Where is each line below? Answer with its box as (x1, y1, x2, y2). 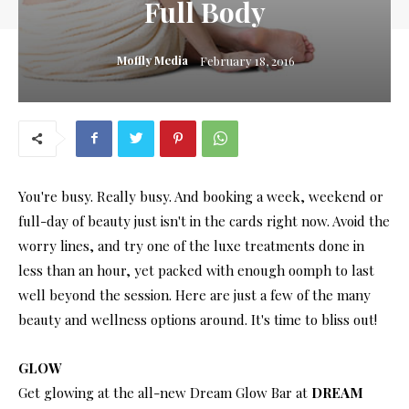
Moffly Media (117, 51, 188, 68)
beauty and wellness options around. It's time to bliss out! (18, 309, 377, 329)
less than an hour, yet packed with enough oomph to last (18, 260, 374, 279)
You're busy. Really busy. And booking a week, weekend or (18, 186, 383, 205)
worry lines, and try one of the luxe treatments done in (18, 236, 364, 255)
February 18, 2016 (200, 52, 295, 68)
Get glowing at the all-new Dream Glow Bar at (18, 383, 311, 402)
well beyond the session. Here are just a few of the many (18, 285, 371, 304)
